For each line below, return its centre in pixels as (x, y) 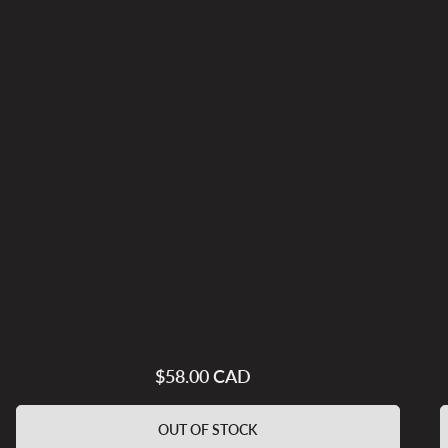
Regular (226, 376)
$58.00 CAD (202, 375)
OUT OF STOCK (208, 429)
